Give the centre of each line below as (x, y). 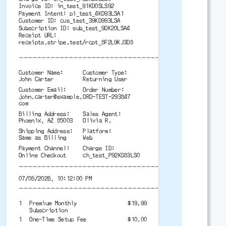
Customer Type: (105, 72)
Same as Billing (43, 138)
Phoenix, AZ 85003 (46, 121)
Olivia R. (97, 121)
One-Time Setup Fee (58, 220)
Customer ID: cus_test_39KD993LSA (70, 21)
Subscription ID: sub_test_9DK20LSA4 (74, 28)
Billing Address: (44, 114)
